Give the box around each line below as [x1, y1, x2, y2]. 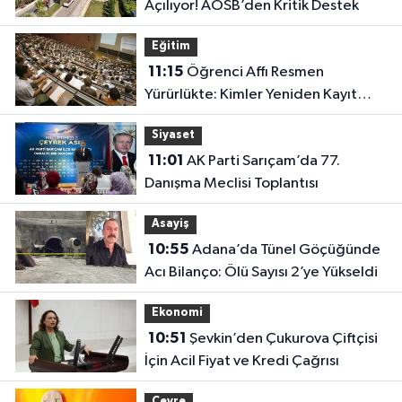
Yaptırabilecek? [144, 109, 249, 125]
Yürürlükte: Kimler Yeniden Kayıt [144, 86, 357, 102]
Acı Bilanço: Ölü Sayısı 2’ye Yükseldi [144, 264, 378, 280]
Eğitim [151, 40, 190, 53]
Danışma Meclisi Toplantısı [144, 175, 319, 191]
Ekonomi [151, 307, 203, 319]
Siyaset [151, 129, 195, 142]
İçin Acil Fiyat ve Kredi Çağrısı [144, 353, 339, 369]
